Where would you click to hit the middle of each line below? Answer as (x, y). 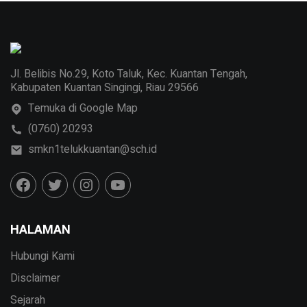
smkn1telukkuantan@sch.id (93, 150)
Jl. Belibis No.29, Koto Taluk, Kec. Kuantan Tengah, (129, 74)
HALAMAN (40, 230)
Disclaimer (35, 279)
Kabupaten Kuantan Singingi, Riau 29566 (105, 88)
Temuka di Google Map (83, 109)
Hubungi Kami (42, 257)
